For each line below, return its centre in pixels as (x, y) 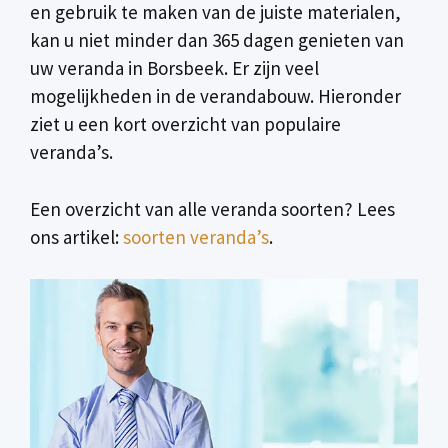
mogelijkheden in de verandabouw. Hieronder (215, 96)
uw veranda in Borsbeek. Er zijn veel (174, 68)
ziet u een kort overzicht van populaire (185, 124)
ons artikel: (76, 236)
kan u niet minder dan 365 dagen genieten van (217, 40)
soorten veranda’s (196, 236)
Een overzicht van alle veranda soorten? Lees (212, 208)
